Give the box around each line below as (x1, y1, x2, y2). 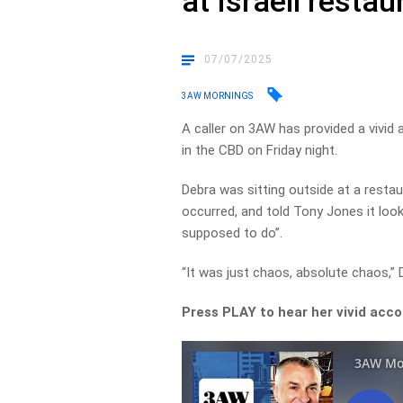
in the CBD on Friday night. (182, 142, 338, 158)
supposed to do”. (182, 225, 283, 241)
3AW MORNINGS (182, 90, 254, 101)
